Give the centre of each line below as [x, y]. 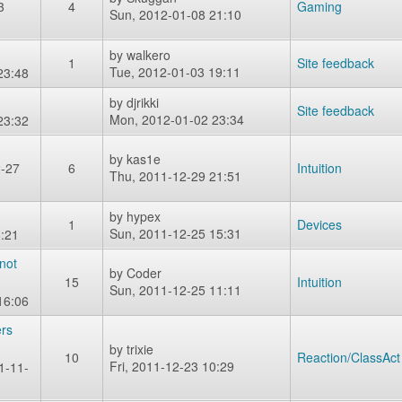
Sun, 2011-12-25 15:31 [175, 233]
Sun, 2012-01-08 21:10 [175, 14]
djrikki [143, 102]
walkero [149, 55]
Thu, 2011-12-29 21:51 [175, 176]
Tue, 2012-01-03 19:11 [175, 72]
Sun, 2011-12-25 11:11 [175, 290]
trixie [140, 349]
